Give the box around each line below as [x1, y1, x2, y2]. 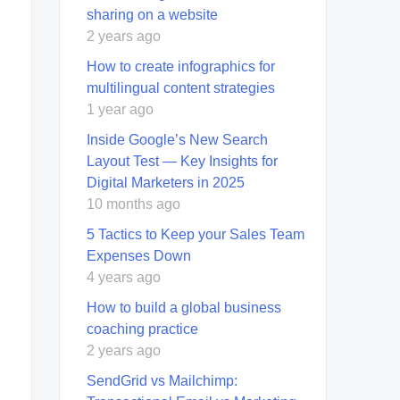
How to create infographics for [87, 58, 275, 74]
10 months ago [87, 196, 180, 212]
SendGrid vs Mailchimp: [87, 372, 237, 388]
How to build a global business [87, 299, 281, 315]
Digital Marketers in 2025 [87, 174, 245, 190]
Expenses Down [87, 247, 191, 263]
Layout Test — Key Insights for [87, 153, 278, 169]
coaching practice [87, 321, 198, 337]
